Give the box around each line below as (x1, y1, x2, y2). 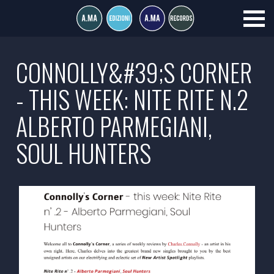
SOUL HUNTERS (16, 135, 151, 171)
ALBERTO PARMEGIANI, (16, 108, 212, 144)
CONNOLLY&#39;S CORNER (16, 54, 252, 91)
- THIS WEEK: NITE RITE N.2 (16, 81, 248, 117)
